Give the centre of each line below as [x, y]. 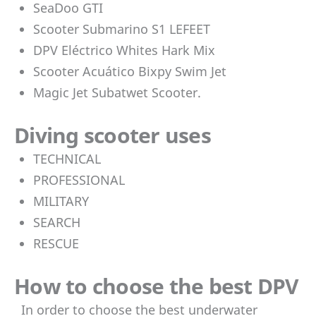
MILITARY [61, 201]
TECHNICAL [67, 158]
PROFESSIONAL [79, 180]
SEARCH [57, 222]
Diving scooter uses [113, 135]
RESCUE [56, 243]
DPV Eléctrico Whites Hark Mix [124, 50]
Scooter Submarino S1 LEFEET [122, 29]
